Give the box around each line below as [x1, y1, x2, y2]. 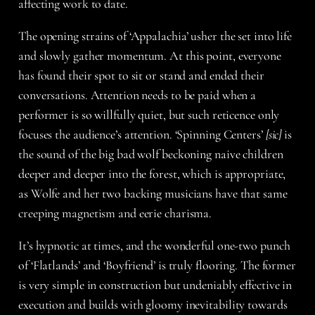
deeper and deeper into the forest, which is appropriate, [18, 166, 286, 182]
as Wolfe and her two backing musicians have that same [18, 186, 288, 202]
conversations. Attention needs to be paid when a [18, 87, 257, 103]
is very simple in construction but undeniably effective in [18, 277, 292, 293]
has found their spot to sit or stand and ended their [18, 67, 264, 84]
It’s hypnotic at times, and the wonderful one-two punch [18, 238, 290, 254]
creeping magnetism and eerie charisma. [18, 205, 212, 221]
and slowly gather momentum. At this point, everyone [18, 48, 281, 64]
